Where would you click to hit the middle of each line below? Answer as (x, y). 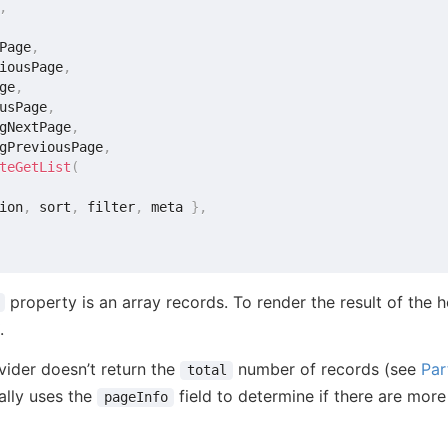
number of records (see (327, 369)
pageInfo (135, 397)
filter (107, 206)
